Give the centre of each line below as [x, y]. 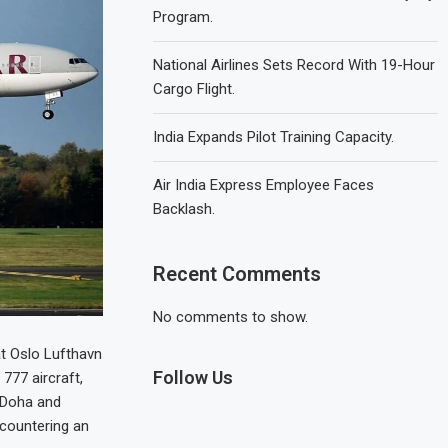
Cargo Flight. [194, 89]
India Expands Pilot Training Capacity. [274, 137]
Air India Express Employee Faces [264, 185]
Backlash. [184, 209]
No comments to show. [231, 317]
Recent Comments [237, 274]
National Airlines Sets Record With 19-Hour [294, 65]
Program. [183, 17]
